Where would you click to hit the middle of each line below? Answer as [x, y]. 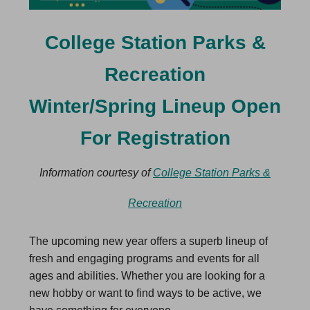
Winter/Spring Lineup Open [155, 106]
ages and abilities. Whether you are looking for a [147, 276]
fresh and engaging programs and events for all [144, 258]
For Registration [155, 138]
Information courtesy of [96, 173]
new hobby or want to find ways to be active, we [145, 293]
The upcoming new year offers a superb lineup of [148, 241]
